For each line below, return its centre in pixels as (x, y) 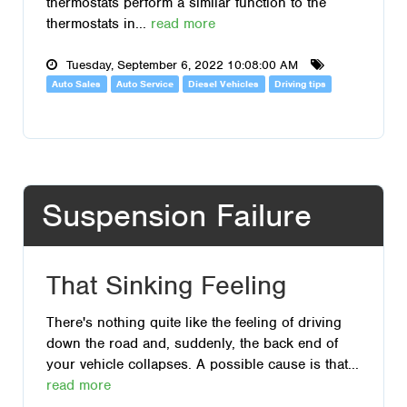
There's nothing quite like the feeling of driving (194, 322)
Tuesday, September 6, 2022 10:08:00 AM (182, 65)
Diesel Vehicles (224, 84)
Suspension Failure (177, 216)
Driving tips (301, 84)
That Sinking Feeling (166, 286)
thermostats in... (99, 24)
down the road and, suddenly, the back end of (192, 343)
